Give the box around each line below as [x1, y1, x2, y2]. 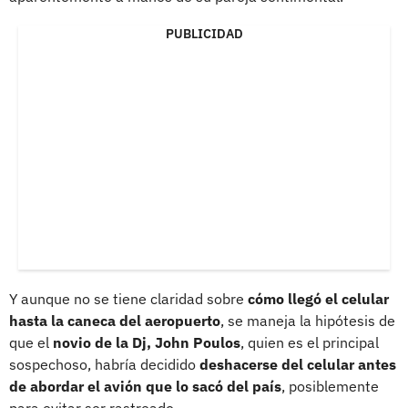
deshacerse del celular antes [196, 354, 396, 373]
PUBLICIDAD [165, 25, 243, 42]
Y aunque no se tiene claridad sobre [9, 289, 248, 308]
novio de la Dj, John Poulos [53, 332, 240, 352]
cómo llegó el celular [248, 289, 389, 308]
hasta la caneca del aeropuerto [9, 311, 220, 330]
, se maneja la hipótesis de [220, 311, 395, 330]
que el [9, 332, 53, 352]
